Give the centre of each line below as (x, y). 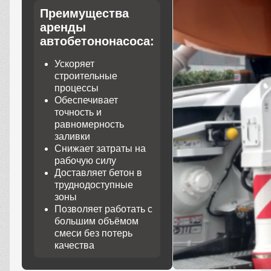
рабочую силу (85, 161)
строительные (86, 76)
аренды (63, 28)
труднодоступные (94, 185)
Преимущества (84, 14)
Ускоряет (74, 64)
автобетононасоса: (97, 41)
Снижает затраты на (100, 149)
